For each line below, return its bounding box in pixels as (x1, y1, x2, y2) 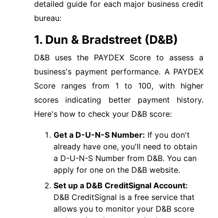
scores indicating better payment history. (34, 95, 203, 105)
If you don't (145, 130, 190, 140)
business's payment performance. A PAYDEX (34, 67, 203, 76)
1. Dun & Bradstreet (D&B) (34, 33, 178, 47)
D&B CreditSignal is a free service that (54, 192, 195, 202)
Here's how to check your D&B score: (34, 109, 172, 119)
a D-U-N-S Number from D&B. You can (54, 153, 197, 163)
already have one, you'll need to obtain (54, 142, 197, 151)
